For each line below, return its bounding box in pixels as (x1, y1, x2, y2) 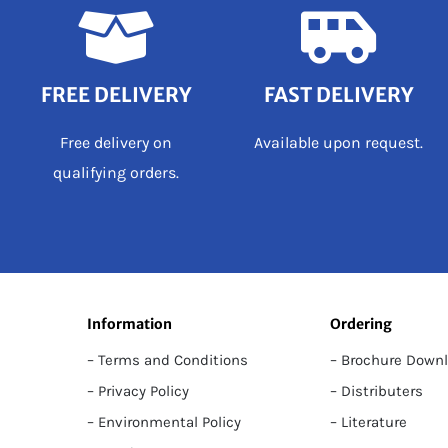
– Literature (330, 413, 408, 432)
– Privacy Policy (86, 382, 189, 401)
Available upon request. (253, 133, 423, 153)
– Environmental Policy (86, 413, 241, 432)
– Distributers (330, 382, 424, 401)
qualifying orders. (52, 163, 179, 183)
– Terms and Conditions (86, 351, 248, 370)
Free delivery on (59, 133, 172, 153)
